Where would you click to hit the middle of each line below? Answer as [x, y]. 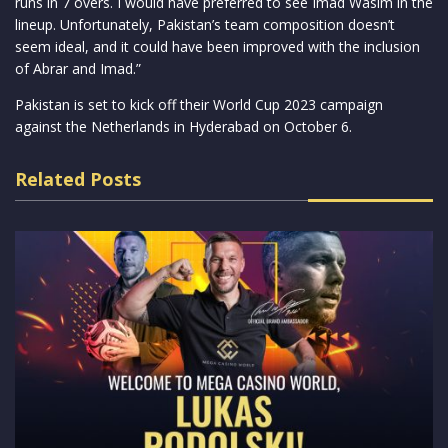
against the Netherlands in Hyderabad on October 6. [183, 126]
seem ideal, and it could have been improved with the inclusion [217, 46]
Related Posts [78, 178]
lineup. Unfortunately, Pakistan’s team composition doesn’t [205, 24]
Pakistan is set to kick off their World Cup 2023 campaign [199, 104]
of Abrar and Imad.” [78, 68]
